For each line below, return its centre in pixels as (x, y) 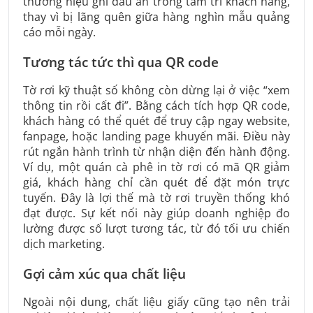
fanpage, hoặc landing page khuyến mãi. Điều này (156, 137)
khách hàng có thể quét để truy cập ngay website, (156, 121)
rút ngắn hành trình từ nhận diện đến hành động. (156, 152)
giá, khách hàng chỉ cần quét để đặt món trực (156, 183)
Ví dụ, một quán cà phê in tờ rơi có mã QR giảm (156, 167)
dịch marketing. (64, 244)
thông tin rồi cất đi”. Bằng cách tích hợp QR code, (156, 106)
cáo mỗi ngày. (59, 32)
